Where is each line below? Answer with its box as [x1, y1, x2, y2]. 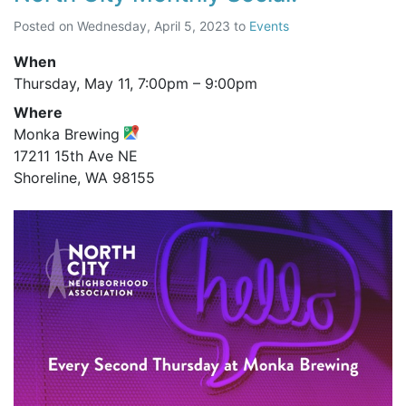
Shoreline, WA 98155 [14, 169, 155, 188]
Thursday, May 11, [14, 74, 138, 93]
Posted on [14, 18, 77, 34]
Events [249, 18, 289, 34]
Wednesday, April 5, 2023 [77, 18, 230, 34]
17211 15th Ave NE [14, 147, 138, 166]
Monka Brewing [14, 125, 124, 144]
